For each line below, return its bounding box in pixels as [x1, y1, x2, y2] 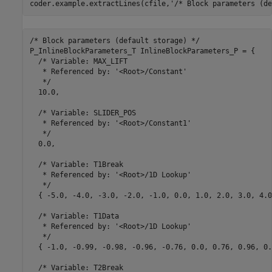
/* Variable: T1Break [29, 160, 123, 169]
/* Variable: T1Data [29, 211, 119, 220]
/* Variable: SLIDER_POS [29, 108, 136, 117]
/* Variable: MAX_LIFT [29, 56, 127, 66]
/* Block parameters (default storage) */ [29, 36, 200, 45]
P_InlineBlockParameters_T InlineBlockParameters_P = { [29, 46, 255, 55]
